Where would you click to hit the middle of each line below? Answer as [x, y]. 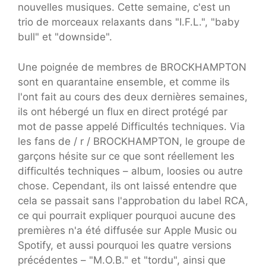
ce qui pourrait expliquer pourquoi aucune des [127, 215]
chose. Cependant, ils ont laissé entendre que [127, 186]
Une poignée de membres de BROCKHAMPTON [132, 67]
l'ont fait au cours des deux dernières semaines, [133, 96]
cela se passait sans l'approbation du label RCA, [133, 200]
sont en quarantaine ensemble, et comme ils [124, 82]
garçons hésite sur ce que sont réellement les [126, 156]
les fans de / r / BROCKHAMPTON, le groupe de [132, 141]
